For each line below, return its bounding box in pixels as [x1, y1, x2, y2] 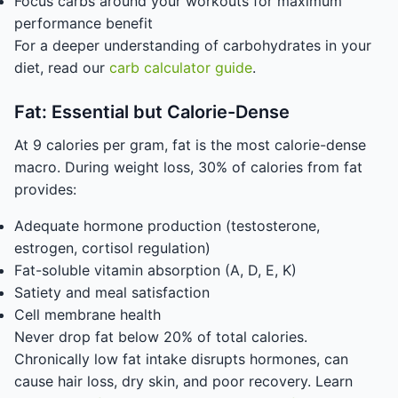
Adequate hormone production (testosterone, [14, 217, 320, 235]
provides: [14, 180, 76, 198]
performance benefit [14, 14, 153, 32]
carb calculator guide [109, 59, 252, 76]
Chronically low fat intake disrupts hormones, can [14, 350, 348, 368]
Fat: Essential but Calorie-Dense [14, 101, 290, 123]
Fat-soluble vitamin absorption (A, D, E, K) [14, 261, 297, 279]
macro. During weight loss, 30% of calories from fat [14, 158, 362, 176]
